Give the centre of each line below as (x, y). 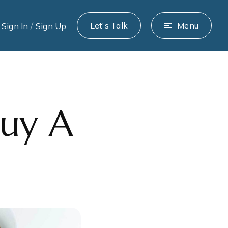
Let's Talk (109, 25)
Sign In (16, 26)
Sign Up (51, 26)
